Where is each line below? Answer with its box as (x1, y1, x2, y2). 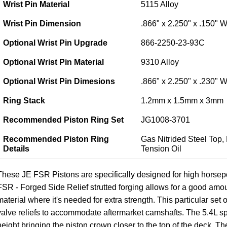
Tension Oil (140, 144, 183, 153)
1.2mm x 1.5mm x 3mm (140, 96, 225, 105)
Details (3, 144, 31, 153)
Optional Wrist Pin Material (3, 58, 106, 66)
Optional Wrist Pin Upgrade (3, 39, 107, 47)
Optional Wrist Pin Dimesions (3, 77, 115, 86)
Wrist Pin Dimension (3, 19, 83, 28)
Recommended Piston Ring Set (3, 116, 126, 124)
